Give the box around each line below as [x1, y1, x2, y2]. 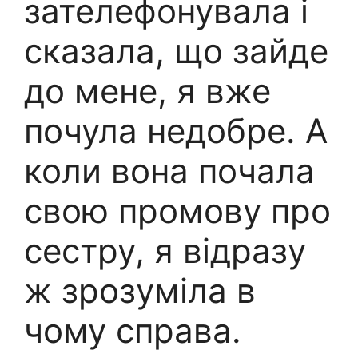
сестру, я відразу [24, 230, 306, 272]
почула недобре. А [24, 110, 328, 152]
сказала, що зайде [24, 30, 328, 72]
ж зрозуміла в [24, 270, 256, 312]
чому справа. [24, 310, 241, 352]
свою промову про [24, 190, 331, 232]
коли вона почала [24, 150, 315, 192]
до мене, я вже [24, 70, 271, 112]
